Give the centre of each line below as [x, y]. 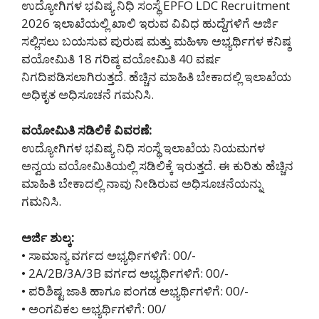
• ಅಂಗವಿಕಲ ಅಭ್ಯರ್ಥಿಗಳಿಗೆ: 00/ [94, 308]
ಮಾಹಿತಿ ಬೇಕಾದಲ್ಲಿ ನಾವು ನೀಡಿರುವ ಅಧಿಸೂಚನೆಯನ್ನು [142, 184]
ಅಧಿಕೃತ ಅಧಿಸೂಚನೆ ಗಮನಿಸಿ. [88, 94]
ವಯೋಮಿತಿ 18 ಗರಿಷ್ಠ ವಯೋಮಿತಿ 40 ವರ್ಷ [121, 58]
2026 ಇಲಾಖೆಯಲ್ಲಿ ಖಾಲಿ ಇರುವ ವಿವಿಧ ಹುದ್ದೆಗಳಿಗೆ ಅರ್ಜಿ [150, 23]
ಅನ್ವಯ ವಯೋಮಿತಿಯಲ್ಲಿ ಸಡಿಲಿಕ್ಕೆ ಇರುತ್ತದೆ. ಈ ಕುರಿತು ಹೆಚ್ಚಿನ [157, 166]
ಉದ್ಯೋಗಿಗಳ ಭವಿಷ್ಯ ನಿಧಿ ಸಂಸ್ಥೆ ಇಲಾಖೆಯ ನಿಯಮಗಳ [143, 148]
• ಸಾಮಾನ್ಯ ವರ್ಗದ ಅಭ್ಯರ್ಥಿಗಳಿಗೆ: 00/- [109, 255]
